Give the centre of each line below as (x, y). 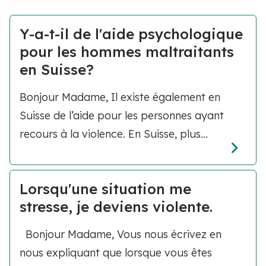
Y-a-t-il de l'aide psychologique (131, 34)
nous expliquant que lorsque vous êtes (116, 253)
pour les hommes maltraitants (127, 52)
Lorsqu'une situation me (105, 189)
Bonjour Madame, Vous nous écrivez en (121, 235)
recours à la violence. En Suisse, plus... (114, 134)
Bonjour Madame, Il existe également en (120, 97)
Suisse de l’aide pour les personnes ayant (122, 115)
